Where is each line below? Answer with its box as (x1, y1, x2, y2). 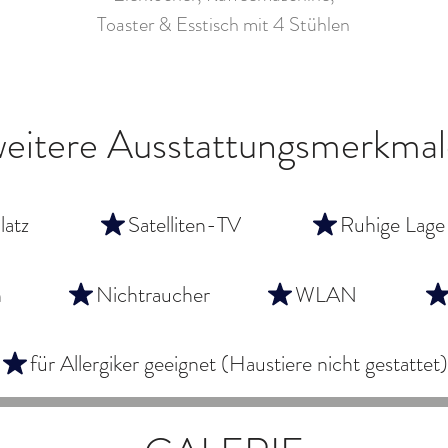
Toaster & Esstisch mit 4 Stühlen (97, 10, 350, 39)
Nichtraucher (95, 278, 210, 310)
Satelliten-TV (127, 208, 241, 240)
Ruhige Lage (340, 208, 445, 240)
